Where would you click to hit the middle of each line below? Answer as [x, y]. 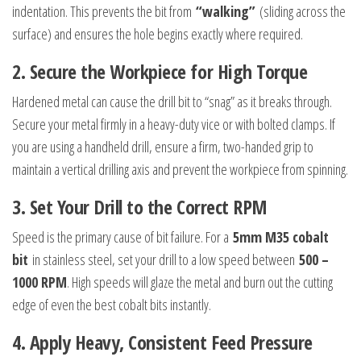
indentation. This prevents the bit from [104, 12]
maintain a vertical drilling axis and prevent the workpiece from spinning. [180, 170]
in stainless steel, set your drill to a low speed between [164, 260]
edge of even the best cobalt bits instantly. [112, 305]
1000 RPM [39, 282]
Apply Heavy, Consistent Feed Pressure [171, 342]
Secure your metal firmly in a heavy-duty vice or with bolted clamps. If [174, 124]
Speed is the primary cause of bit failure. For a [122, 237]
